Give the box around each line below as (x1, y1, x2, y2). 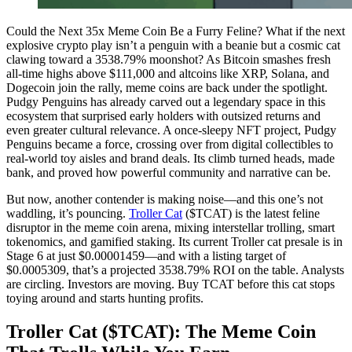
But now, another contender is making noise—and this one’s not (6, 192, 323, 206)
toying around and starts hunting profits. (6, 291, 203, 305)
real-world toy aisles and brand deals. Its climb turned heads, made (6, 151, 335, 165)
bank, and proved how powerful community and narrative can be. (6, 165, 331, 179)
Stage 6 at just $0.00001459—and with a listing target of (6, 248, 286, 262)
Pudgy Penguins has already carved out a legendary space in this (6, 94, 325, 108)
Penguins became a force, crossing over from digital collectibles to (6, 137, 333, 151)
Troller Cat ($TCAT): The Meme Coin (6, 321, 316, 342)
